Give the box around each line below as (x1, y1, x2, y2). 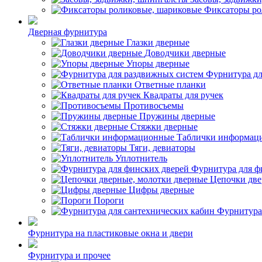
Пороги (94, 195, 124, 205)
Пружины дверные (139, 111, 215, 121)
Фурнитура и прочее (28, 250, 111, 260)
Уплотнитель (115, 153, 167, 163)
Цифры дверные (129, 185, 194, 195)
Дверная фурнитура (28, 27, 107, 37)
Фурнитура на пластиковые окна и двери (28, 228, 193, 238)
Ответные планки (135, 80, 206, 89)
